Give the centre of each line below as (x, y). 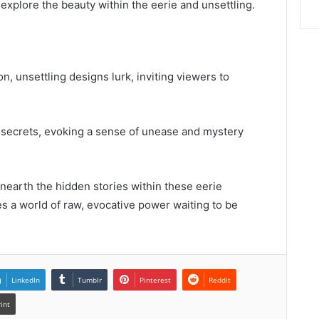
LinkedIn (26, 280)
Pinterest (155, 280)
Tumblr (90, 280)
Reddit (220, 280)
